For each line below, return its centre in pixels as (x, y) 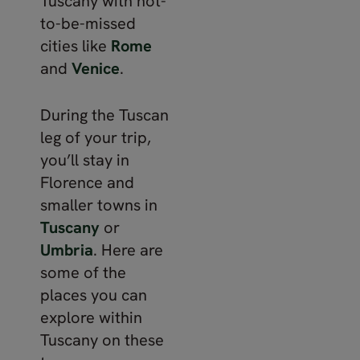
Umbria (67, 250)
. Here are (128, 250)
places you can (94, 295)
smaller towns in (99, 205)
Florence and (87, 182)
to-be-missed (88, 23)
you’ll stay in (85, 160)
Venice (96, 68)
